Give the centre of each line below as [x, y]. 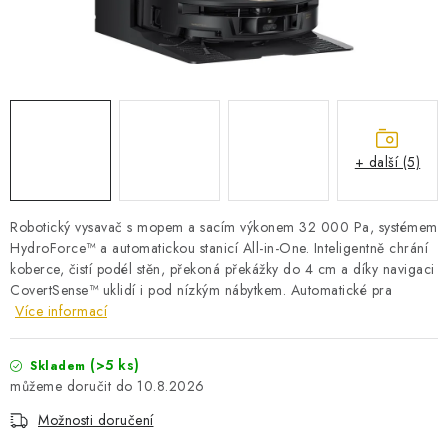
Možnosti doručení [96, 420]
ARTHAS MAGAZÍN [78, 141]
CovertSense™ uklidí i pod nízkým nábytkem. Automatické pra [201, 290]
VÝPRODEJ [52, 53]
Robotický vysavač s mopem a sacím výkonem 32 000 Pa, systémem [224, 227]
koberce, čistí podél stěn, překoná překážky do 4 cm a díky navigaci [222, 269]
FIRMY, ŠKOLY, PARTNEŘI [258, 110]
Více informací [61, 311]
